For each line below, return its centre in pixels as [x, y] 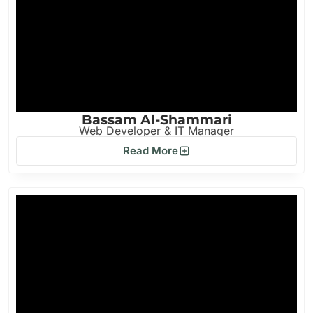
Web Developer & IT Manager [156, 131]
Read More [150, 151]
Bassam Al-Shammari [156, 120]
